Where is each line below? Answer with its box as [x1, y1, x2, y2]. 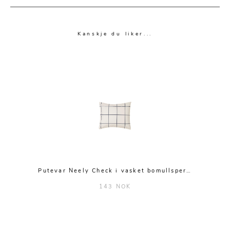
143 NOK [99, 183, 131, 190]
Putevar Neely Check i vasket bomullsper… [38, 167, 192, 175]
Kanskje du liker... [77, 30, 153, 37]
